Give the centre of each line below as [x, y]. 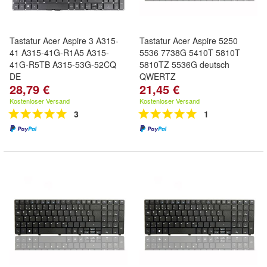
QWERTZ [158, 76]
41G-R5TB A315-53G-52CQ [63, 64]
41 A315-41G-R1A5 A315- [59, 52]
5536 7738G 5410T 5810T [190, 52]
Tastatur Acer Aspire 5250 [189, 41]
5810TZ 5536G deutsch [184, 64]
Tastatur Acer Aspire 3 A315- [64, 41]
